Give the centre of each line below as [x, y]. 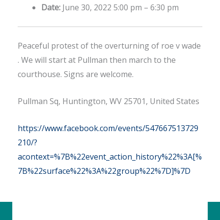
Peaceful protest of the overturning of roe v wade [109, 46]
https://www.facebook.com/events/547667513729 [108, 128]
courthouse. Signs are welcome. [76, 74]
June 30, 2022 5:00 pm [102, 8]
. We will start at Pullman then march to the [97, 60]
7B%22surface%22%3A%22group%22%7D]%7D [104, 171]
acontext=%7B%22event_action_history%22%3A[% [110, 156]
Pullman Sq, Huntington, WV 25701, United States [109, 101]
